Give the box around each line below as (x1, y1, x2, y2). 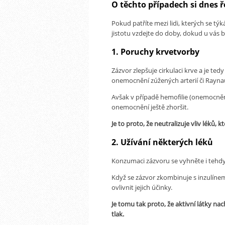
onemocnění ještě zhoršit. (111, 102, 188, 111)
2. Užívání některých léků (111, 136, 213, 148)
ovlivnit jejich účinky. (111, 182, 172, 192)
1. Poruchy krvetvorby (111, 46, 199, 57)
